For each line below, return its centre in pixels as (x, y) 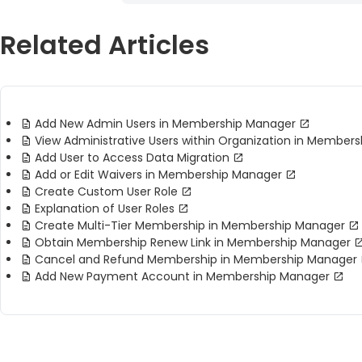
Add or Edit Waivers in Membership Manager (158, 175)
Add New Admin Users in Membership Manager (165, 124)
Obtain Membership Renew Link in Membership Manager (193, 243)
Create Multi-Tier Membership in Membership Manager (190, 226)
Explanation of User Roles (105, 209)
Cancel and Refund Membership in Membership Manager (196, 260)
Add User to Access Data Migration (132, 158)
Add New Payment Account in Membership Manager (182, 277)
